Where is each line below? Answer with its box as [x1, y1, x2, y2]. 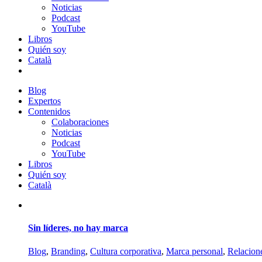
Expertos [28, 96, 61, 106]
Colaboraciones [51, 117, 109, 127]
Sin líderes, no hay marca [28, 223, 128, 233]
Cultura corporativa [90, 246, 161, 256]
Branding [51, 246, 85, 256]
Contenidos [28, 106, 70, 116]
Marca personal [166, 246, 223, 256]
